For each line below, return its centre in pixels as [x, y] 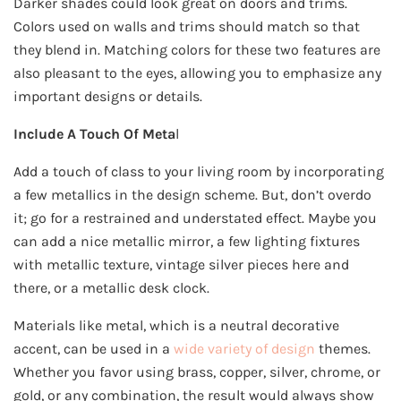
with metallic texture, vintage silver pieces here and [181, 265]
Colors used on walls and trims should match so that [187, 27]
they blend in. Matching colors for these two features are [197, 50]
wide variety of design [244, 349]
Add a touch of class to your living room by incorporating [199, 172]
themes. [343, 349]
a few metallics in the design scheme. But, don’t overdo [192, 195]
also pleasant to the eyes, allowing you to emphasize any [197, 73]
